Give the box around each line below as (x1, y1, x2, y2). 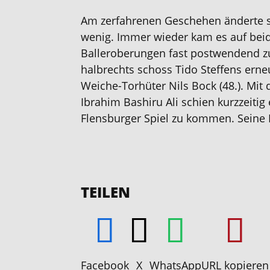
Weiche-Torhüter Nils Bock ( (81, 78, 223, 93)
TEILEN (81, 182, 131, 202)
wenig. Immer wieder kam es (81, 30, 231, 44)
